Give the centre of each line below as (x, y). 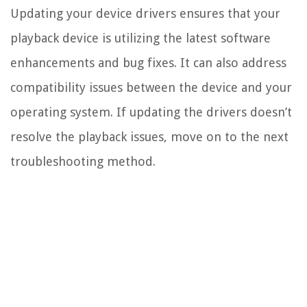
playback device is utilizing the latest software (140, 38)
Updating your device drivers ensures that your (145, 13)
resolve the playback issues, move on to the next (149, 136)
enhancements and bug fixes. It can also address (148, 62)
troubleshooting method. (83, 161)
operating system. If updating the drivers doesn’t (151, 112)
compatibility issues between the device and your (151, 87)
